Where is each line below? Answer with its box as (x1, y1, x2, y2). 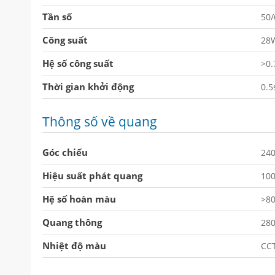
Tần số (42, 10, 72, 23)
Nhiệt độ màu (42, 239, 106, 252)
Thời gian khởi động (42, 80, 134, 93)
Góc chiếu (42, 146, 88, 158)
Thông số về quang (42, 113, 157, 130)
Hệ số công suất (42, 57, 114, 69)
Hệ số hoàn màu (42, 193, 116, 205)
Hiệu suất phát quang (42, 169, 142, 182)
